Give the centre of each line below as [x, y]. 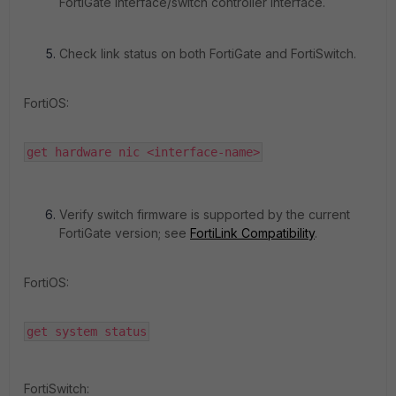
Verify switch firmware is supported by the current [205, 214]
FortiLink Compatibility [252, 232]
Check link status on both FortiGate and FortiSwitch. [208, 53]
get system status [87, 331]
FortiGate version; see [125, 232]
